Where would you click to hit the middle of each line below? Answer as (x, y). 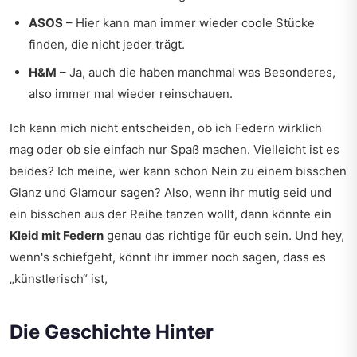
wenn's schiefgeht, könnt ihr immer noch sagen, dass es (168, 257)
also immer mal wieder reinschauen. (131, 94)
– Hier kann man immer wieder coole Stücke (189, 23)
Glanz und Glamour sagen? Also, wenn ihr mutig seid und (171, 192)
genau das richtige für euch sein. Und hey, (224, 235)
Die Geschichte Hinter (112, 332)
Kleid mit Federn (57, 235)
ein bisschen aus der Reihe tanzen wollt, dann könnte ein (171, 214)
